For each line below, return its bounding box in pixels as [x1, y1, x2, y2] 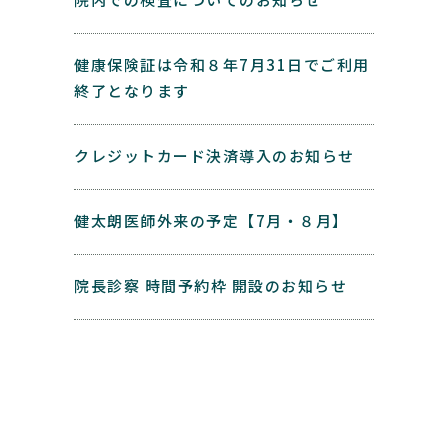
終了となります [74, 80, 190, 101]
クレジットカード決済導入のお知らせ [74, 145, 355, 166]
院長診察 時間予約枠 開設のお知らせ [74, 275, 347, 296]
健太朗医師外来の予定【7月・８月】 [74, 210, 349, 231]
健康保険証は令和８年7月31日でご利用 [74, 54, 370, 75]
